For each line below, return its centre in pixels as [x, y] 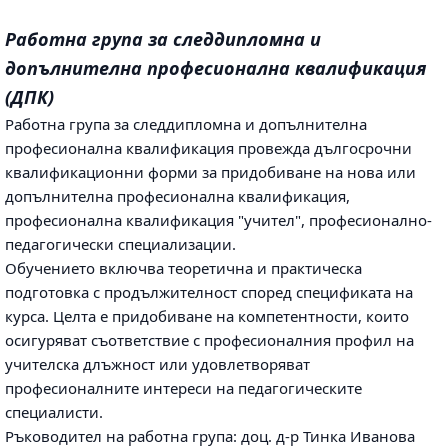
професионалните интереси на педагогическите [183, 388]
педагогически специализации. [120, 244]
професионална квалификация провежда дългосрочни [208, 148]
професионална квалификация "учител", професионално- [218, 220]
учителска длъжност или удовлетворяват [157, 364]
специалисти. [54, 412]
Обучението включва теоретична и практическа [183, 268]
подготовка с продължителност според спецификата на [209, 292]
